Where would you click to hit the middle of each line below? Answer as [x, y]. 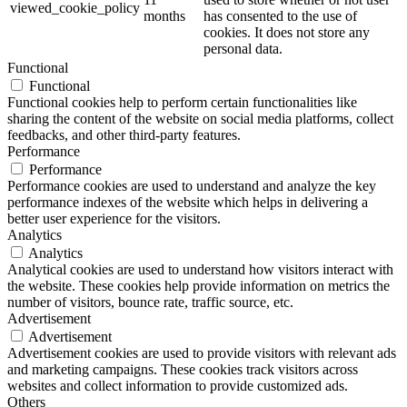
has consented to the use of [280, 15]
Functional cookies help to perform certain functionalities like [182, 102]
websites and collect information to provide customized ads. [178, 385]
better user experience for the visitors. [114, 218]
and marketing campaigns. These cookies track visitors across [183, 369]
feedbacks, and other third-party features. [124, 134]
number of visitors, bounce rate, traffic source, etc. [150, 302]
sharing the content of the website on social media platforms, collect [200, 118]
